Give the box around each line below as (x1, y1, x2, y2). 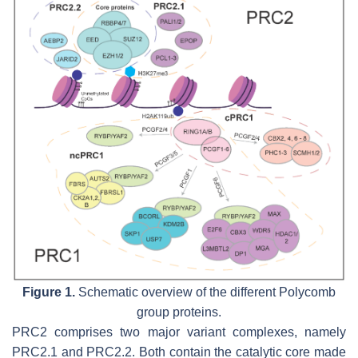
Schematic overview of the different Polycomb (75, 285, 336, 300)
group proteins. (137, 305, 221, 320)
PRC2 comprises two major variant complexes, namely (12, 325, 346, 340)
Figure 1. (22, 285, 75, 300)
